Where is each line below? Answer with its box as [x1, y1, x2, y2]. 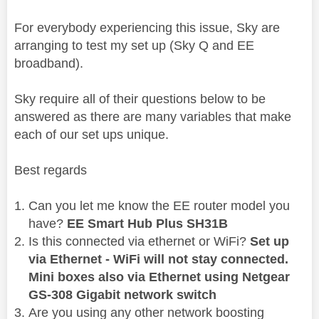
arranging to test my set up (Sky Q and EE [14, 38, 254, 53]
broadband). [14, 56, 83, 71]
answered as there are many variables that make [14, 110, 291, 125]
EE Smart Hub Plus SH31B [67, 216, 228, 231]
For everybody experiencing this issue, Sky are [14, 21, 280, 36]
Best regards [14, 163, 90, 178]
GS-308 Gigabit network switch [28, 288, 216, 303]
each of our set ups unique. [14, 127, 172, 142]
